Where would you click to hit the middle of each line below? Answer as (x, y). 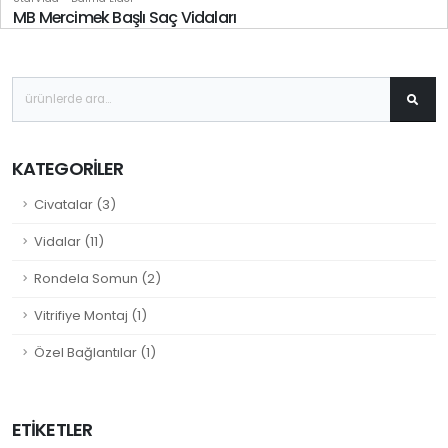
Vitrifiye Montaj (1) (90, 315)
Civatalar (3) (75, 204)
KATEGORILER (68, 168)
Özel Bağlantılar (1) (95, 352)
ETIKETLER (52, 429)
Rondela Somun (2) (97, 278)
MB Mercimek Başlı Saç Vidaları (125, 17)
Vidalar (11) (69, 241)
